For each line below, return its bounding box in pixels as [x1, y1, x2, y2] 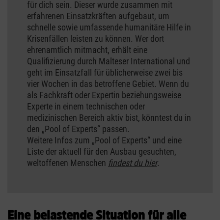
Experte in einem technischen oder [27, 101, 145, 112]
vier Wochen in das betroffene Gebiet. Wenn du [27, 79, 189, 89]
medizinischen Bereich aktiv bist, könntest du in [27, 112, 191, 123]
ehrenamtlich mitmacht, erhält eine [27, 45, 147, 55]
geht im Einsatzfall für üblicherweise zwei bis [27, 67, 183, 78]
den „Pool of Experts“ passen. [27, 124, 130, 135]
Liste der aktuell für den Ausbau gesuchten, [27, 146, 176, 157]
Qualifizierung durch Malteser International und [27, 56, 190, 67]
